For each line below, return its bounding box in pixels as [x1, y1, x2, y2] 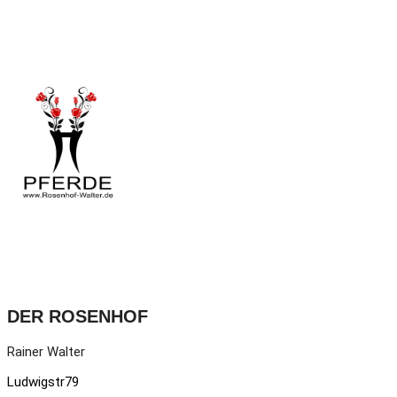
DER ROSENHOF [7, 307, 148, 327]
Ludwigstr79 [7, 373, 79, 390]
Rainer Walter [7, 343, 85, 360]
